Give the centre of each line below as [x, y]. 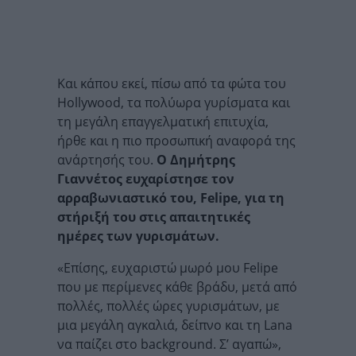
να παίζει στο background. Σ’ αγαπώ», [169, 344]
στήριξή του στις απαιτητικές [154, 217]
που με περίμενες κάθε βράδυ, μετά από [177, 287]
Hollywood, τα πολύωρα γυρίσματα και [174, 103]
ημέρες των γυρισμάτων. [138, 236]
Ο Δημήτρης [196, 160]
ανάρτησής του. [107, 160]
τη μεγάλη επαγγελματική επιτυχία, [163, 122]
